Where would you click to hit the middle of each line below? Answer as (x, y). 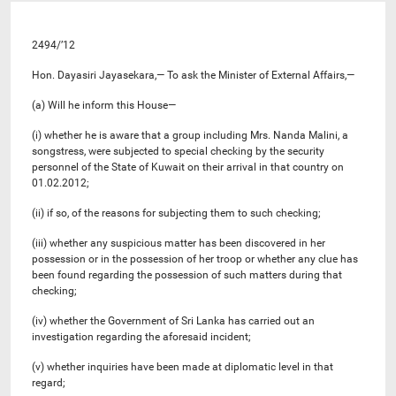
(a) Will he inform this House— (104, 105)
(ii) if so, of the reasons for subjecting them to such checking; (176, 213)
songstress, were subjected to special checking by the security (178, 151)
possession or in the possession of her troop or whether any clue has (195, 259)
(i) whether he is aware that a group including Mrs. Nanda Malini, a (191, 135)
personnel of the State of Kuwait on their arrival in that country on (188, 167)
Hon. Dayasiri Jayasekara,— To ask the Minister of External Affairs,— (193, 75)
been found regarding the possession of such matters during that (187, 274)
